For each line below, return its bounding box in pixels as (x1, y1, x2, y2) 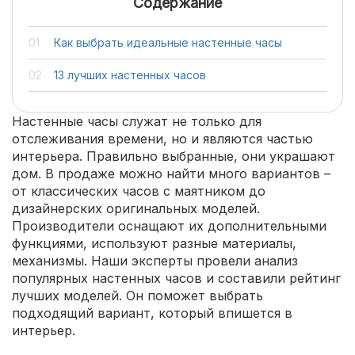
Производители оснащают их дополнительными (12, 218, 326, 234)
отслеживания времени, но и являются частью (12, 131, 313, 147)
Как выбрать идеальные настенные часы (54, 36, 282, 49)
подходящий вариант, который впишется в (12, 305, 292, 321)
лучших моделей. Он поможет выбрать (12, 288, 263, 303)
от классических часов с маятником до (12, 183, 265, 199)
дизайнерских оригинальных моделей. (12, 200, 260, 216)
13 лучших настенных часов (54, 68, 206, 82)
